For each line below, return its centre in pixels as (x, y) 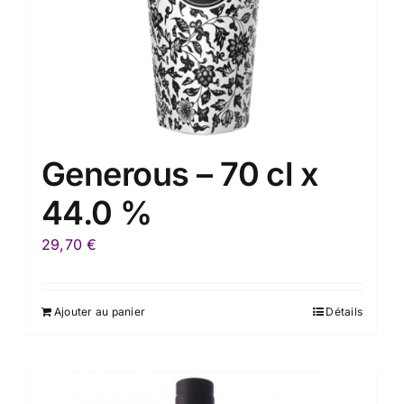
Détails (344, 311)
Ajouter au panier (100, 311)
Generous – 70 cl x (180, 174)
